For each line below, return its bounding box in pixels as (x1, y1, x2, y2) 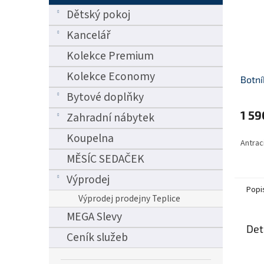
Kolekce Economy (67, 68, 155, 85)
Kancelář (67, 27, 110, 44)
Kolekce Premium (67, 48, 154, 64)
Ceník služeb (67, 229, 128, 246)
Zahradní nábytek (67, 110, 154, 126)
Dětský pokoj (67, 6, 130, 23)
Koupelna (67, 130, 114, 147)
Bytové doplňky (67, 89, 144, 105)
